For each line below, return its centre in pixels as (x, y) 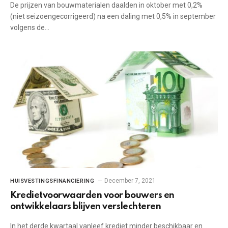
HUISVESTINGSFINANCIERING (52, 181)
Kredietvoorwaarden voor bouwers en (92, 195)
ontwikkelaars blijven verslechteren (86, 207)
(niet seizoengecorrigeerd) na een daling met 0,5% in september (113, 16)
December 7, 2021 (130, 181)
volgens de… (30, 27)
